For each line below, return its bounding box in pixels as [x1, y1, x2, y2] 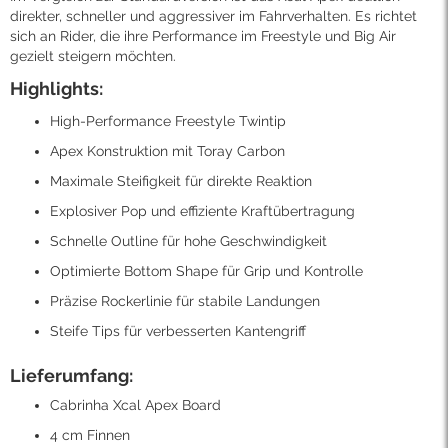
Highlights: [10, 78, 103, 100]
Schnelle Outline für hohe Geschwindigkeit [50, 233, 327, 250]
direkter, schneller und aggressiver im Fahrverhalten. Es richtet [10, 8, 417, 25]
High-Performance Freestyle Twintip [50, 113, 286, 130]
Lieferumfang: [10, 365, 133, 387]
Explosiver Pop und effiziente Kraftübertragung [50, 203, 355, 220]
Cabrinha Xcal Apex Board [50, 397, 221, 414]
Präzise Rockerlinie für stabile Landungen [50, 293, 320, 310]
